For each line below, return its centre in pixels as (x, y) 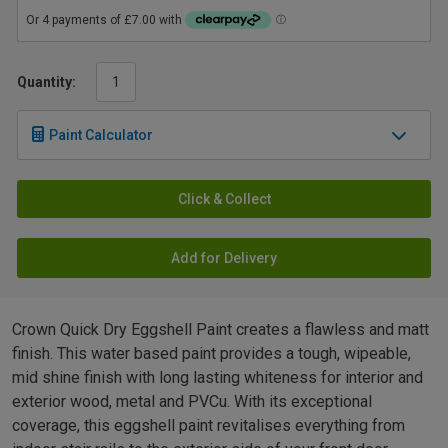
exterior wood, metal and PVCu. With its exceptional (192, 402)
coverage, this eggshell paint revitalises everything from (208, 426)
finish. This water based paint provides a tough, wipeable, (211, 354)
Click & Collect (224, 199)
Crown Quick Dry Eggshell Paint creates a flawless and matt (220, 330)
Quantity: (46, 82)
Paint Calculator (101, 135)
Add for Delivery (224, 258)
